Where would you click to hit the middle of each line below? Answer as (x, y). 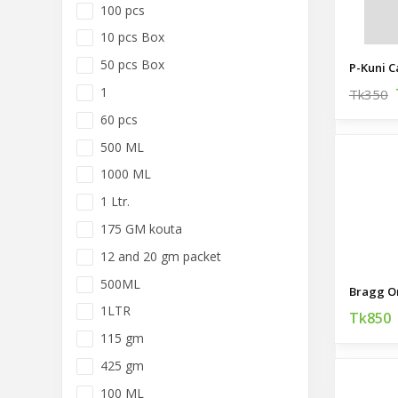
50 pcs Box (132, 65)
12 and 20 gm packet (160, 256)
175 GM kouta (141, 229)
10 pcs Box (132, 37)
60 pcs (119, 119)
